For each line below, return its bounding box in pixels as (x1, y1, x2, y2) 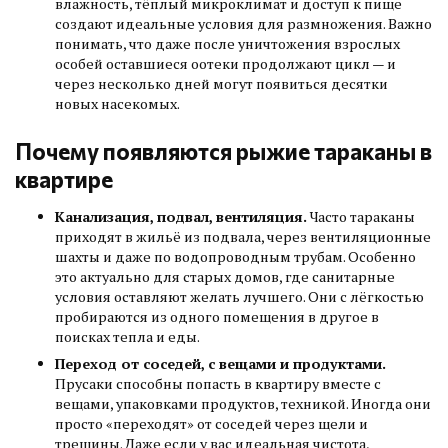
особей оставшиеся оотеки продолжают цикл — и (55, 54, 396, 73)
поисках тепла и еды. (55, 327, 200, 347)
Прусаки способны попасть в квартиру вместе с (55, 374, 381, 394)
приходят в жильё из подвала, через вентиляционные (55, 227, 431, 247)
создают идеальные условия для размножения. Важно (55, 14, 432, 33)
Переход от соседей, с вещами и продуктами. (55, 354, 385, 374)
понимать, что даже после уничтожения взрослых (55, 34, 400, 53)
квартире (15, 164, 113, 193)
